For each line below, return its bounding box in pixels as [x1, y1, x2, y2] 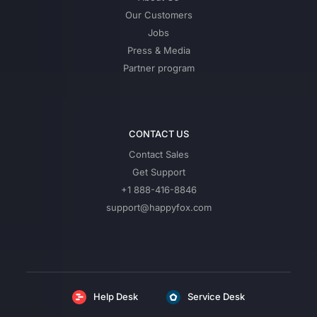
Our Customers [125, 8, 192, 21]
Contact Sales [128, 148, 189, 160]
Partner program [122, 62, 195, 74]
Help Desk [93, 291, 138, 302]
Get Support [132, 166, 185, 178]
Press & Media [127, 44, 190, 56]
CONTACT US [128, 127, 189, 139]
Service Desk [188, 291, 245, 302]
